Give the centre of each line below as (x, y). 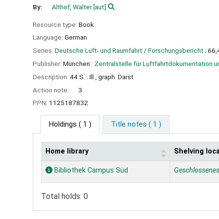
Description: (51, 77)
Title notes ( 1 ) (136, 125)
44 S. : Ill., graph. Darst (102, 77)
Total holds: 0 (65, 197)
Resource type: (56, 24)
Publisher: (48, 63)
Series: (44, 51)
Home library (67, 152)
